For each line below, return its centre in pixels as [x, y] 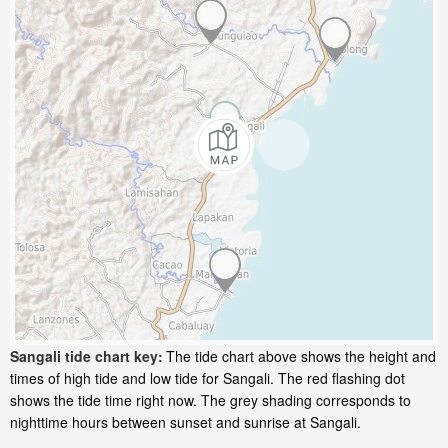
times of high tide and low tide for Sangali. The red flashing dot [207, 378]
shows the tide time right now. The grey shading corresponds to [210, 400]
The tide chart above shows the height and [301, 356]
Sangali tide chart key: [86, 356]
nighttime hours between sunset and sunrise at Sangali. [185, 422]
